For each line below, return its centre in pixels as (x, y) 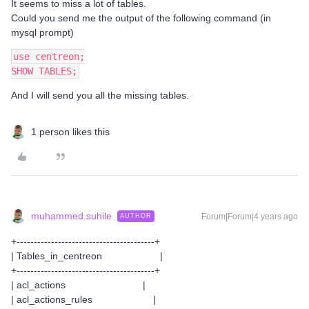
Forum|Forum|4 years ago (250, 217)
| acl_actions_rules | (83, 299)
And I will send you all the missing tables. (100, 95)
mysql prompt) (42, 32)
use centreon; (49, 57)
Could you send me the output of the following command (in (141, 18)
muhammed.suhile (71, 216)
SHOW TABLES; (44, 71)
